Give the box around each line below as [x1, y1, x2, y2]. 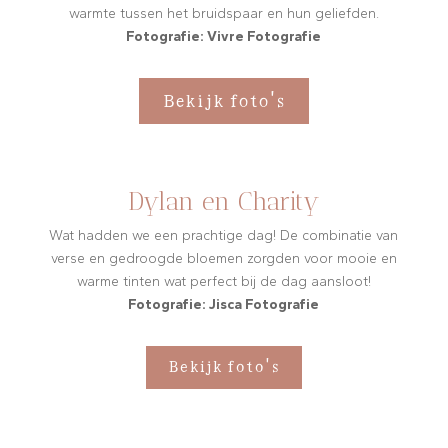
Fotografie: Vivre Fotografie [126, 27, 322, 45]
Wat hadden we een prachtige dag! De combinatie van [49, 226, 399, 244]
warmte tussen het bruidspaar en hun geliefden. [68, 4, 379, 22]
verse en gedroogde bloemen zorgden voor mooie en [50, 249, 397, 267]
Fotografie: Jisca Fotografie [128, 295, 320, 313]
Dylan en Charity [128, 185, 320, 216]
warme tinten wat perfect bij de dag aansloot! [76, 272, 371, 290]
